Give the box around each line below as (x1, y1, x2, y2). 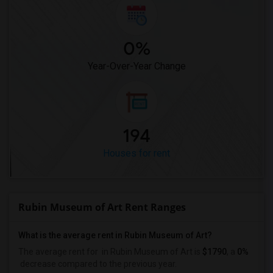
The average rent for (18, 247, 100, 257)
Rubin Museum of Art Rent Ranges (18, 200, 186, 214)
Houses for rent (103, 147, 170, 159)
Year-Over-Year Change (87, 60, 186, 72)
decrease (18, 259, 56, 269)
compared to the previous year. (56, 259, 177, 269)
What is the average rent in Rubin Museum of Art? (18, 230, 212, 240)
